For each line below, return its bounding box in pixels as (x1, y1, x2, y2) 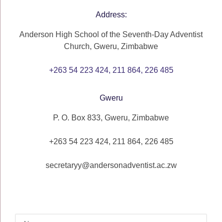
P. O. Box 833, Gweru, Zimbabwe (53, 113, 169, 122)
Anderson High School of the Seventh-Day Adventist (19, 30, 203, 39)
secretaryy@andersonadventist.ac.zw (45, 161, 177, 169)
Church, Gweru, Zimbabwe (64, 42, 158, 51)
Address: (95, 10, 127, 19)
